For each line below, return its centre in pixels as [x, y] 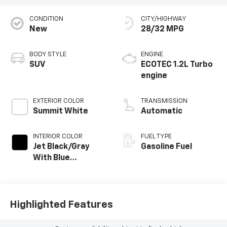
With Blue [51, 158]
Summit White [60, 112]
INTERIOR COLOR [58, 137]
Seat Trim [51, 181]
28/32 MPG [162, 30]
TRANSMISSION [164, 101]
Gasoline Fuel [166, 147]
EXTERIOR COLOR [58, 101]
